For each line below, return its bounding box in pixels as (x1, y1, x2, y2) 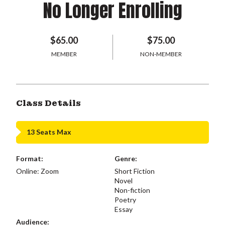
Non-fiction (114, 185, 150, 194)
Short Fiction (114, 166, 155, 175)
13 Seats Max (27, 128, 71, 136)
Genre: (114, 154, 137, 163)
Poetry (114, 195, 136, 204)
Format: (16, 154, 43, 163)
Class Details (16, 97, 81, 108)
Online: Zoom (16, 166, 59, 175)
